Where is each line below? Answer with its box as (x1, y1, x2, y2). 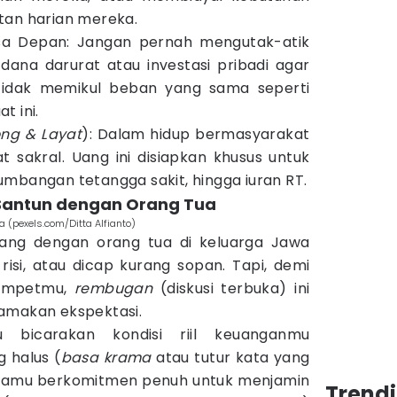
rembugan (74, 278, 153, 299)
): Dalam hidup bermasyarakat (82, 124, 310, 144)
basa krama (60, 347, 152, 368)
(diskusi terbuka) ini (152, 278, 310, 299)
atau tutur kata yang (151, 347, 310, 368)
